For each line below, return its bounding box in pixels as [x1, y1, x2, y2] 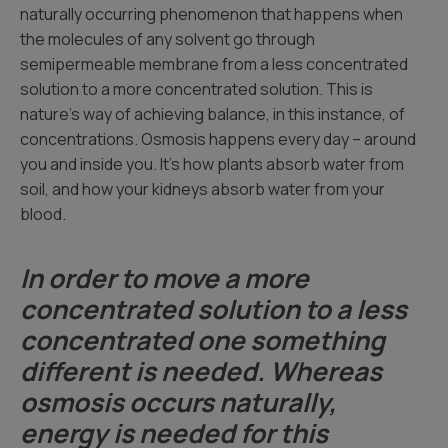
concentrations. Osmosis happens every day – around [20, 128, 416, 150]
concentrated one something [20, 322, 385, 358]
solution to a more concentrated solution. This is [20, 78, 373, 100]
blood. [20, 203, 66, 225]
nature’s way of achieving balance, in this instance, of [20, 103, 405, 125]
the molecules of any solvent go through [20, 28, 315, 50]
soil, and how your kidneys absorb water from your [20, 178, 385, 200]
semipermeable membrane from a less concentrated [20, 53, 408, 75]
